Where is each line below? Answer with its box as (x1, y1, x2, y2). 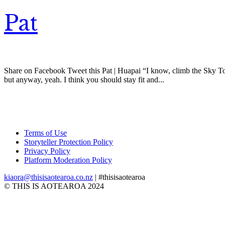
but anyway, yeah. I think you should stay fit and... (4, 75, 164, 84)
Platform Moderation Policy (24, 155, 112, 164)
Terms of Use (24, 128, 67, 137)
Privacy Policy (24, 146, 70, 155)
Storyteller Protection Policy (24, 137, 113, 146)
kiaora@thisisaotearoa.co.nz (4, 172, 93, 181)
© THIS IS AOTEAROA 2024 (4, 181, 104, 190)
